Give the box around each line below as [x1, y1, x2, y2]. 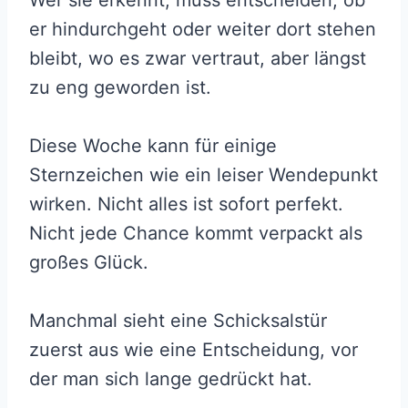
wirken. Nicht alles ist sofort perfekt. [29, 193, 343, 216]
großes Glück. [29, 251, 154, 274]
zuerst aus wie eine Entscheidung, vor [29, 339, 358, 362]
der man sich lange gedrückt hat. [29, 368, 312, 391]
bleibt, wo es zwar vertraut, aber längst [29, 47, 366, 70]
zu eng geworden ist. [29, 76, 211, 99]
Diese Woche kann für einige [29, 135, 277, 158]
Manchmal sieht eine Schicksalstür [29, 310, 327, 332]
